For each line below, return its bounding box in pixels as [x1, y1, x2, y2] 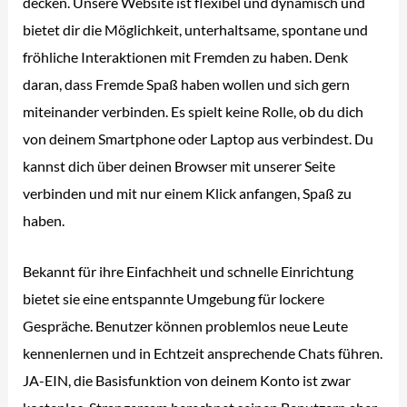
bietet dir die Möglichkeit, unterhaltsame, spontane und [23, 21, 369, 39]
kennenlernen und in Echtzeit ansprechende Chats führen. [23, 344, 383, 362]
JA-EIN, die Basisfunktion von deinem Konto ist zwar [23, 372, 352, 390]
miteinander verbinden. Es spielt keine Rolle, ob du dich [23, 103, 364, 121]
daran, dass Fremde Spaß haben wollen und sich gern [23, 75, 351, 94]
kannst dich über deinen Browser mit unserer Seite [23, 157, 336, 175]
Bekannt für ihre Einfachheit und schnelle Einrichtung [23, 263, 354, 281]
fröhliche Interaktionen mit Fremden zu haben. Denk [23, 48, 349, 66]
